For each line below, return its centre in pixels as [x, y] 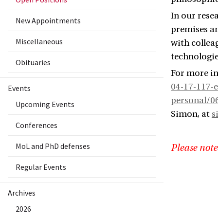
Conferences [36, 125]
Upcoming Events [45, 104]
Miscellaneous [39, 42]
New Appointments [48, 21]
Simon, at [191, 114]
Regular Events [41, 167]
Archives [22, 193]
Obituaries [33, 63]
